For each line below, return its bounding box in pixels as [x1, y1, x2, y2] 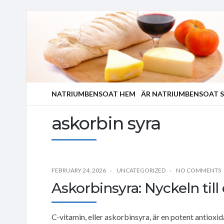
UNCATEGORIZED [116, 166, 165, 174]
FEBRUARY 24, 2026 [51, 166, 106, 174]
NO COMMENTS [176, 166, 221, 174]
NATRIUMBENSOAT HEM [51, 89, 135, 98]
